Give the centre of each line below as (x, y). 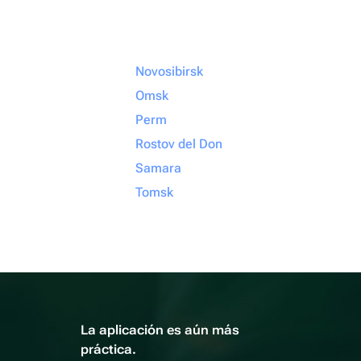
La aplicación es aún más (160, 330)
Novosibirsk (169, 71)
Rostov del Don (179, 144)
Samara (158, 168)
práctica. (108, 349)
